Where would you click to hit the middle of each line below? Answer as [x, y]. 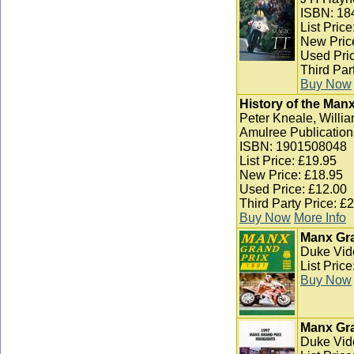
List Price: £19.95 [288, 161]
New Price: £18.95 [291, 175]
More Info [320, 218]
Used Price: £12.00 [293, 189]
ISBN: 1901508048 [293, 147]
